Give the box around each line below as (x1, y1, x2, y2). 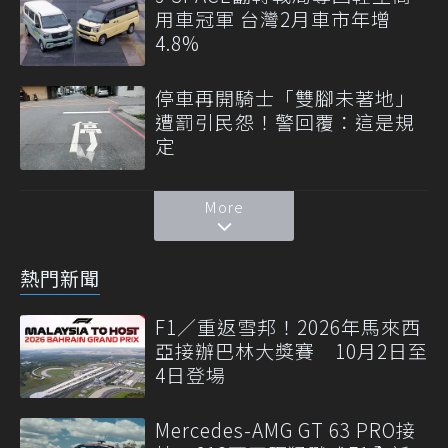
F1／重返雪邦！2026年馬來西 (155, 312, 421, 340)
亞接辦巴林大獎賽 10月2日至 (155, 336, 428, 364)
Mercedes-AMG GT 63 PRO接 (155, 415, 416, 443)
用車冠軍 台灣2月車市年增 (155, 4, 391, 32)
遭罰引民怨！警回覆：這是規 (155, 108, 415, 136)
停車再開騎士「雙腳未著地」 (155, 84, 415, 112)
